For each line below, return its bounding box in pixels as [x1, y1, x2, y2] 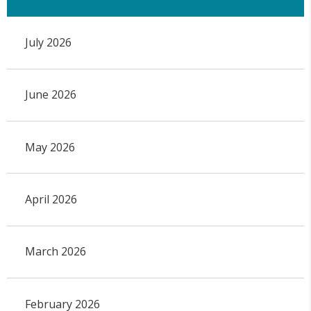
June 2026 [24, 87, 76, 103]
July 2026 [24, 34, 72, 50]
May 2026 [24, 139, 75, 155]
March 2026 [24, 244, 86, 260]
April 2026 [24, 191, 77, 207]
